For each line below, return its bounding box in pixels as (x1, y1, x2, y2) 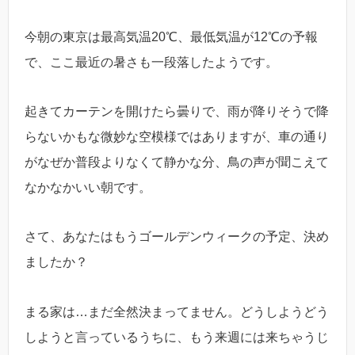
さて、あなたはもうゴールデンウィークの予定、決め (25, 230, 329, 244)
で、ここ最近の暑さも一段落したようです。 (25, 55, 278, 69)
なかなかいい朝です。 (25, 181, 151, 195)
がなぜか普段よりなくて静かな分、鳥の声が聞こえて (25, 155, 329, 170)
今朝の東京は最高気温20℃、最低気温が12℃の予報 (25, 29, 318, 44)
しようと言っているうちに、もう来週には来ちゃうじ (25, 330, 329, 344)
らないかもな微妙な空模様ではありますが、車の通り (25, 130, 329, 144)
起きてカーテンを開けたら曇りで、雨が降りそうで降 (25, 105, 329, 119)
